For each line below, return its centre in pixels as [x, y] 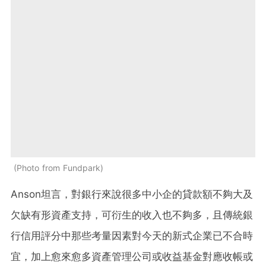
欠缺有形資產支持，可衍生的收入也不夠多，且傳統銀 [132, 215]
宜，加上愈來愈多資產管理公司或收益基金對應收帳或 [132, 257]
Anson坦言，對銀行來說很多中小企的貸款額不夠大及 [132, 194]
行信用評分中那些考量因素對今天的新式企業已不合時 [132, 236]
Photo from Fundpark [58, 168]
